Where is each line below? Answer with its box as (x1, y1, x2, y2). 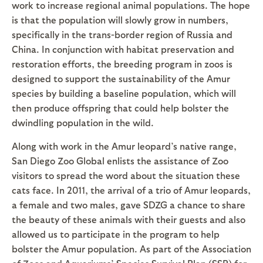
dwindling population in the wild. (12, 116, 154, 128)
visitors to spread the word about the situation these (12, 169, 240, 181)
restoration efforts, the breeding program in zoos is (12, 58, 232, 69)
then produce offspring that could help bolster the (12, 102, 229, 113)
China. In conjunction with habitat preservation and (12, 43, 234, 55)
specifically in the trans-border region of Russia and (12, 28, 232, 40)
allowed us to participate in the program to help (12, 228, 220, 240)
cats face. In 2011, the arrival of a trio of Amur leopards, (12, 184, 251, 195)
